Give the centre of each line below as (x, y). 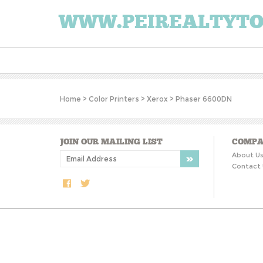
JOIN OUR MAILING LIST (111, 142)
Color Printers (114, 99)
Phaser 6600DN (204, 99)
